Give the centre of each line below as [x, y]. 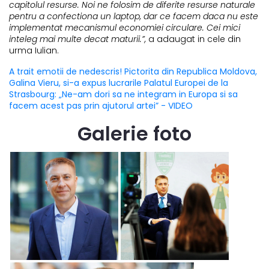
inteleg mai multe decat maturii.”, [77, 39]
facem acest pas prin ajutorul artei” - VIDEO [101, 106]
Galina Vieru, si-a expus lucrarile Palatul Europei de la [119, 83]
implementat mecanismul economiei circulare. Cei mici [125, 28]
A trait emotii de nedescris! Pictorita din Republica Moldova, [133, 72]
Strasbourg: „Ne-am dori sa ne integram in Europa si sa [123, 95]
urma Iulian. [34, 51]
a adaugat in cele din [193, 39]
